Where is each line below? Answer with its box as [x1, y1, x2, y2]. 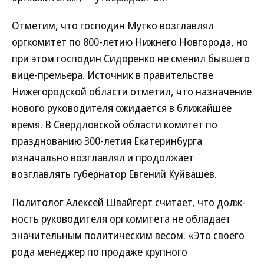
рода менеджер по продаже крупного [12, 245, 187, 259]
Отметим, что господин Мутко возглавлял [12, 18, 214, 32]
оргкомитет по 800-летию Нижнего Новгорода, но [12, 35, 248, 49]
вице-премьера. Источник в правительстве [12, 68, 213, 82]
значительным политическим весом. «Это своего [12, 228, 245, 242]
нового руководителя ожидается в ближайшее [12, 101, 232, 115]
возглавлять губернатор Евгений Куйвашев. [12, 167, 217, 181]
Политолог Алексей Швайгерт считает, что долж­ [12, 195, 246, 209]
